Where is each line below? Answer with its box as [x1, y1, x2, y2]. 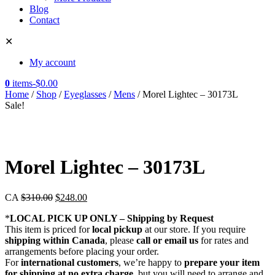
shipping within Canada [5, 234, 105, 246]
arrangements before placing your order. [5, 246, 159, 257]
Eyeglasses [64, 89, 106, 99]
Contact [29, 15, 60, 25]
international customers [21, 257, 118, 268]
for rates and [198, 234, 249, 246]
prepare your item [184, 257, 260, 268]
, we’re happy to [118, 257, 184, 268]
